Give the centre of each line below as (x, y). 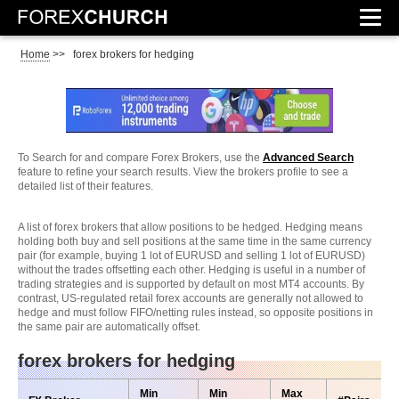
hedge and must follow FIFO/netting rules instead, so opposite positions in (195, 313)
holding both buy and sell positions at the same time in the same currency (195, 241)
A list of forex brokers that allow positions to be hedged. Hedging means (190, 227)
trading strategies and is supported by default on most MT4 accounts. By (191, 284)
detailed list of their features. (85, 186)
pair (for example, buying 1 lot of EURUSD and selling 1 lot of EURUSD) (191, 256)
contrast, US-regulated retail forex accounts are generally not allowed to (191, 298)
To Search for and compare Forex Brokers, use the (140, 158)
